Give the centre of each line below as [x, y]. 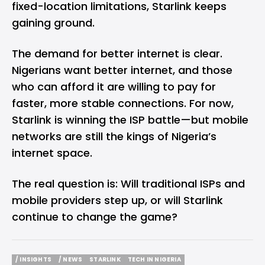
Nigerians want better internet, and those [122, 70]
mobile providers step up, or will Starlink [117, 200]
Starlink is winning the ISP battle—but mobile [130, 119]
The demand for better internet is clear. [117, 53]
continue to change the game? [95, 216]
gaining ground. [53, 22]
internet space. [52, 153]
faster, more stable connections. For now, [123, 103]
